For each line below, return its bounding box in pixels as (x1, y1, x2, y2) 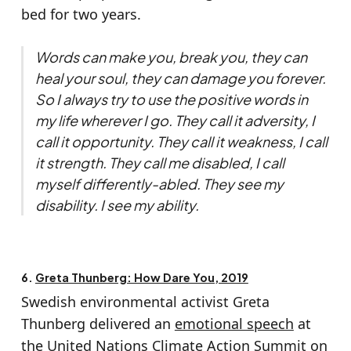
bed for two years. (20, 4, 141, 24)
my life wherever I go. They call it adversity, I (34, 110, 315, 129)
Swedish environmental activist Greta (20, 291, 270, 311)
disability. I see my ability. (34, 195, 199, 214)
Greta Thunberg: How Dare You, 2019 (34, 270, 248, 284)
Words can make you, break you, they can (34, 47, 307, 66)
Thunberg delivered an (20, 313, 175, 333)
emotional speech (174, 313, 294, 333)
